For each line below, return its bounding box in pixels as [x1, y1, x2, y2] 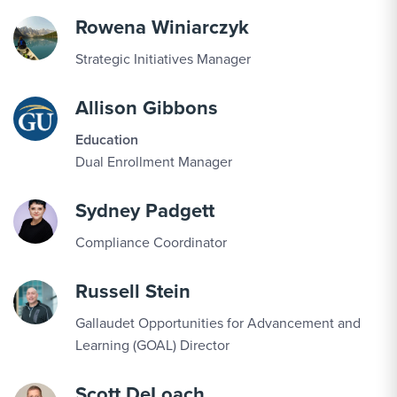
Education [75, 129, 138, 150]
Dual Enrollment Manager [75, 152, 232, 172]
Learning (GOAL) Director [75, 335, 230, 355]
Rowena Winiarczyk [75, 12, 249, 42]
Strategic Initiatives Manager [75, 49, 251, 69]
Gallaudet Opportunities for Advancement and [75, 313, 361, 333]
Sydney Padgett [75, 196, 214, 225]
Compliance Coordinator [75, 232, 227, 253]
